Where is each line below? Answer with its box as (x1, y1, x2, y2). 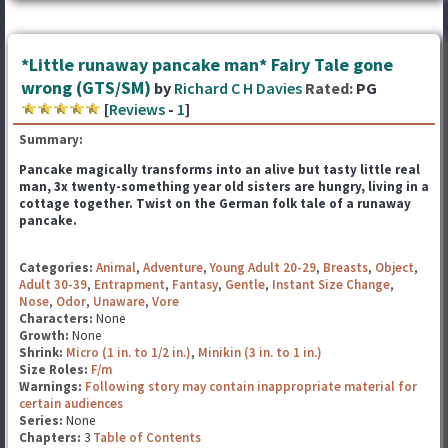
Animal (96, 259, 136, 276)
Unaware (93, 293, 145, 310)
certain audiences (19, 395, 123, 412)
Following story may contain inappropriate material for (85, 378, 417, 395)
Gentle (225, 276, 265, 293)
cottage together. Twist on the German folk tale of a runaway (19, 195, 411, 212)
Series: (19, 412, 63, 429)
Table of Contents (93, 429, 201, 446)
